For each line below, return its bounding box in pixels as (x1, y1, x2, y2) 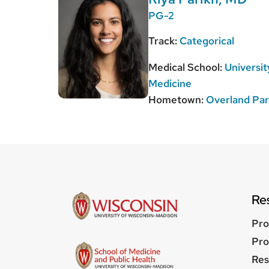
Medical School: (148, 61, 222, 74)
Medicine (148, 77, 192, 91)
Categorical (180, 34, 234, 48)
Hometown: (148, 93, 206, 107)
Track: (148, 34, 180, 48)
